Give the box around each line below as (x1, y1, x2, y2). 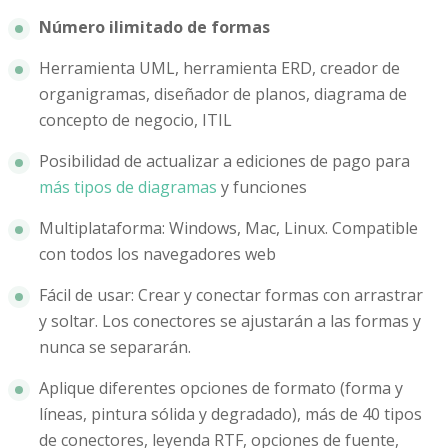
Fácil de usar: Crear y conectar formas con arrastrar (39, 284, 423, 307)
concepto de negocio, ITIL (39, 109, 232, 132)
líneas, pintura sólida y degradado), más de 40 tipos (39, 403, 422, 426)
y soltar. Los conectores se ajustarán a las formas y (39, 310, 421, 333)
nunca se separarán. (39, 336, 191, 359)
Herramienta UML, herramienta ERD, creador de (39, 57, 400, 80)
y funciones (217, 176, 307, 199)
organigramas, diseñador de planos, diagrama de (39, 83, 407, 106)
